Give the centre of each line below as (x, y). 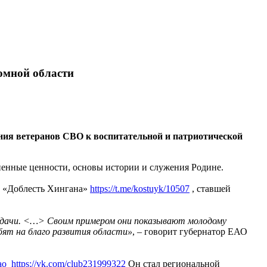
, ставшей (210, 189)
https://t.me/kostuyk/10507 (140, 189)
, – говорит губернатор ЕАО (190, 232)
